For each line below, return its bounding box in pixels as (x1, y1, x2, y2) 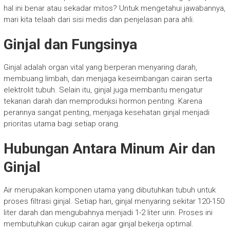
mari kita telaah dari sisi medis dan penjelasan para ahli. (3, 14, 195, 24)
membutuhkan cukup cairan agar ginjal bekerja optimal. (3, 219, 194, 228)
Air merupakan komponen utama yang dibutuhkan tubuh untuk (3, 185, 216, 195)
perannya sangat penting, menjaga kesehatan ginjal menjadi (3, 107, 209, 117)
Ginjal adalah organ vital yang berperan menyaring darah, (3, 62, 197, 72)
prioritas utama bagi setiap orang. (3, 119, 120, 128)
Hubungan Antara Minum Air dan (3, 140, 215, 157)
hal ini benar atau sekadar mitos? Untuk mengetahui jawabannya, (3, 3, 225, 13)
